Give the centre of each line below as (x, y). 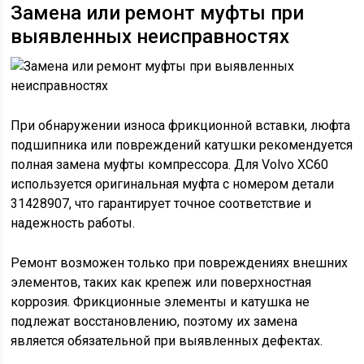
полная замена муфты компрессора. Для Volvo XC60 (170, 165)
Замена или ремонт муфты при (158, 13)
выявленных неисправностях (150, 37)
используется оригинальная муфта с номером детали (173, 184)
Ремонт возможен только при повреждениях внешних (180, 263)
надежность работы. (73, 223)
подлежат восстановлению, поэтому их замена (154, 322)
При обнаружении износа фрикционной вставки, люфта (181, 126)
